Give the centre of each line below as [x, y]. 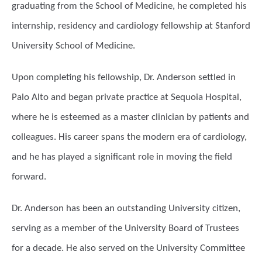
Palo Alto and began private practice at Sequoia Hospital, [127, 97]
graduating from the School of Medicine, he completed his [129, 6]
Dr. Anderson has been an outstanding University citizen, [126, 208]
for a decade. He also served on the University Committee [128, 248]
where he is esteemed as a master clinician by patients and [130, 117]
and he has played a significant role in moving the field [122, 157]
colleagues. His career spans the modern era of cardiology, [129, 137]
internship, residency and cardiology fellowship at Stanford [131, 26]
